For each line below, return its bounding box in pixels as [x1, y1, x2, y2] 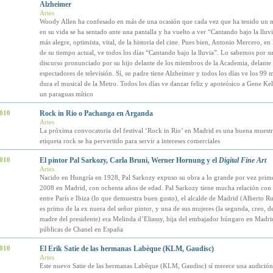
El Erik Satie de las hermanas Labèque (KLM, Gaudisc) [39, 244, 214, 253]
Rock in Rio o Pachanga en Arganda [39, 109, 153, 118]
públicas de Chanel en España [39, 225, 123, 233]
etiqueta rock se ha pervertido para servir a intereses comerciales [39, 137, 220, 144]
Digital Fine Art [218, 156, 266, 165]
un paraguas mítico [39, 90, 93, 97]
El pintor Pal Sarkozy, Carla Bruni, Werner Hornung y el [39, 156, 219, 165]
